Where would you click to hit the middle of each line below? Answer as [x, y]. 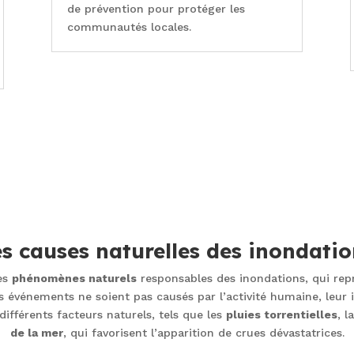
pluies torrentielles [281, 314]
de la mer [36, 332]
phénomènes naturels [74, 278]
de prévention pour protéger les [156, 9]
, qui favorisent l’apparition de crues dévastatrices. [203, 332]
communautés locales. [129, 27]
